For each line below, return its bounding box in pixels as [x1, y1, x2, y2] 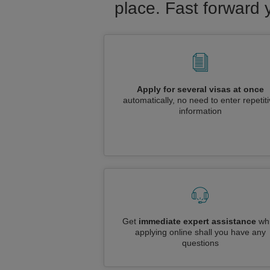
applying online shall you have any [134, 227, 266, 237]
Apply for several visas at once [136, 84, 264, 94]
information [178, 106, 222, 116]
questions [181, 238, 219, 248]
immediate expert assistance [139, 216, 256, 226]
